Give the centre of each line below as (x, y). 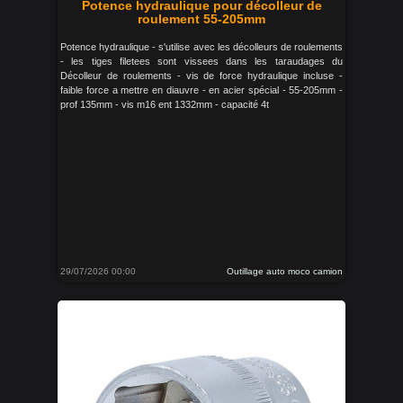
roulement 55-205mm (201, 19)
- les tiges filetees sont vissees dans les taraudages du (201, 61)
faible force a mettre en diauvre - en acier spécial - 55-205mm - (201, 90)
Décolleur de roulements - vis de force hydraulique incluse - (201, 76)
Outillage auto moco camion (285, 271)
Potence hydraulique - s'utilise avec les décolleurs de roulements (201, 47)
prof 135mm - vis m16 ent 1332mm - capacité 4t (165, 104)
